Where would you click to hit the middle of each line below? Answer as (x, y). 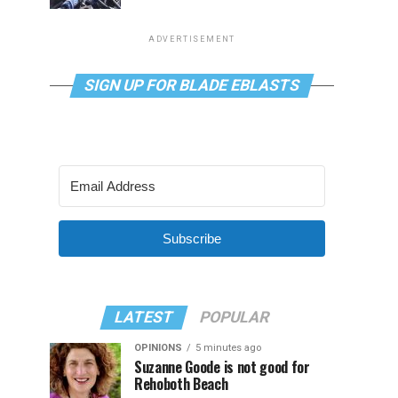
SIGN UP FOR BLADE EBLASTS (192, 85)
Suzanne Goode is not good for (222, 367)
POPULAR (235, 317)
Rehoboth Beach (181, 384)
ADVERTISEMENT (192, 39)
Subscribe (192, 239)
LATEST (144, 317)
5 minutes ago (228, 348)
